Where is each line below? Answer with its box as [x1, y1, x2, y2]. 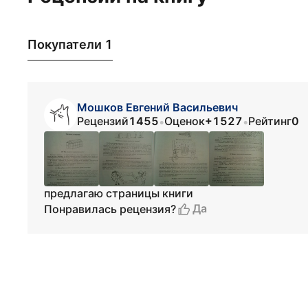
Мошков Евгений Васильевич [77, 100, 238, 114]
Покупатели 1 [27, 36, 113, 52]
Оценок [164, 114, 205, 128]
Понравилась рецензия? [44, 201, 176, 216]
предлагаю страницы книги [44, 186, 193, 200]
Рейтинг [248, 114, 291, 128]
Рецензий [77, 114, 129, 128]
